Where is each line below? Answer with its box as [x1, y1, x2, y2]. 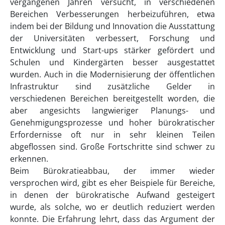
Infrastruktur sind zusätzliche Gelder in [10, 80, 215, 92]
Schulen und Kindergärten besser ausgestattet [10, 56, 215, 68]
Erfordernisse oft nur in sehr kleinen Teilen [10, 129, 215, 140]
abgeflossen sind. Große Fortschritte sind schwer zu [10, 141, 215, 152]
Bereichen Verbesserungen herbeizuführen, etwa [10, 8, 215, 20]
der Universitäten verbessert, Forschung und [10, 32, 215, 44]
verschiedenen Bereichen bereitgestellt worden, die [10, 92, 215, 104]
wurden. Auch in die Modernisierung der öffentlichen [10, 68, 215, 80]
